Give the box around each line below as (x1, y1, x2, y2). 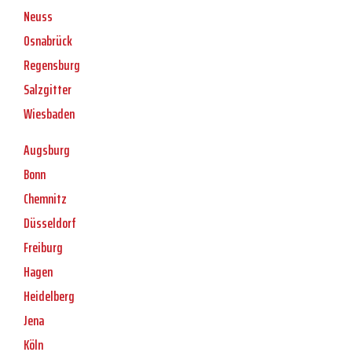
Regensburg (24, 54, 80, 77)
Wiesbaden (24, 103, 75, 126)
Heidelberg (24, 285, 75, 308)
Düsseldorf (24, 212, 76, 235)
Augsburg (24, 139, 70, 162)
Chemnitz (24, 188, 67, 211)
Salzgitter (24, 79, 71, 101)
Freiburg (24, 236, 63, 259)
